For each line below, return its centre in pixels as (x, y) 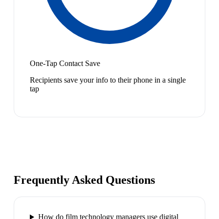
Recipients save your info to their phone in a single (108, 80)
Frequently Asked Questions (84, 180)
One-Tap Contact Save (65, 63)
